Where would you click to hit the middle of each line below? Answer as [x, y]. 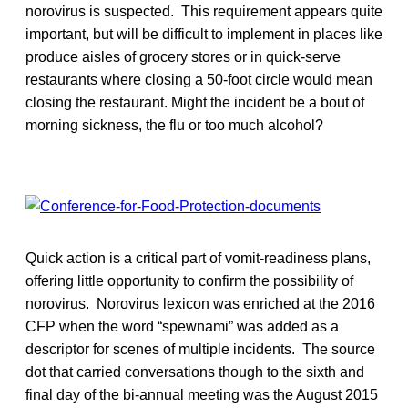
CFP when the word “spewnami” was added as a [182, 326]
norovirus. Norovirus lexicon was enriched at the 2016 [200, 303]
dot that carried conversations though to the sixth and [195, 372]
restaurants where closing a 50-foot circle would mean [199, 79]
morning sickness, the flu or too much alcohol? [174, 125]
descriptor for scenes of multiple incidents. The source [200, 349]
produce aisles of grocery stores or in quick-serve [183, 56]
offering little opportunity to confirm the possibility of [189, 280]
